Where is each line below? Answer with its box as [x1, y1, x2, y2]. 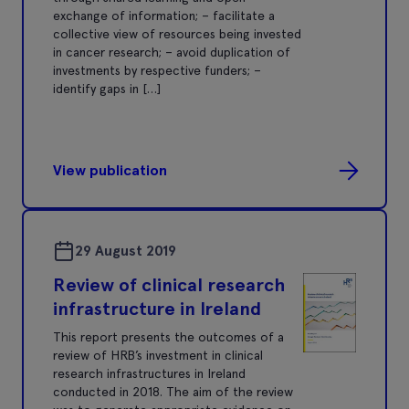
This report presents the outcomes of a [53, 329, 284, 344]
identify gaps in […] [53, 80, 161, 96]
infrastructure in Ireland [53, 297, 261, 320]
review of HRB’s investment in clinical [53, 347, 263, 362]
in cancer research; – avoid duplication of [53, 44, 290, 59]
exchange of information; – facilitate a [53, 7, 275, 23]
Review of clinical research [53, 273, 285, 296]
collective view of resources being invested [53, 26, 301, 41]
